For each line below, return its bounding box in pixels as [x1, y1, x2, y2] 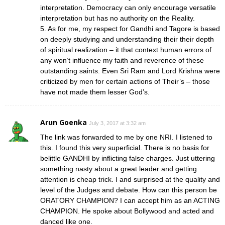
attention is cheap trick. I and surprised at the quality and [40, 175, 220, 183]
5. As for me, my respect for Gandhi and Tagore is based [40, 24, 220, 33]
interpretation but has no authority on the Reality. [40, 14, 195, 22]
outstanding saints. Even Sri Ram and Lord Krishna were [40, 66, 220, 75]
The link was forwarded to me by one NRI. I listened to [40, 133, 212, 141]
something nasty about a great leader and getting [40, 164, 197, 173]
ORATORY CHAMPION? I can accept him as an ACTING [40, 196, 220, 204]
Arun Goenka [40, 117, 87, 127]
